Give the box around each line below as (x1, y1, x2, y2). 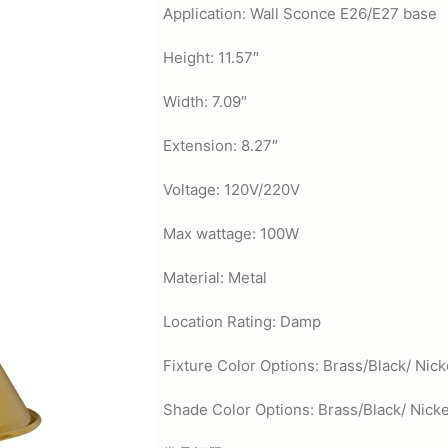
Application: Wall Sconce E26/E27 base (163, 4, 437, 23)
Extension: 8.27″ (163, 136, 278, 155)
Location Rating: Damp (163, 312, 321, 331)
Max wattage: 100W (163, 224, 299, 243)
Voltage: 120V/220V (163, 180, 300, 199)
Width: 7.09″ (163, 92, 247, 111)
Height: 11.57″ (163, 48, 259, 67)
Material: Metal (163, 268, 267, 287)
